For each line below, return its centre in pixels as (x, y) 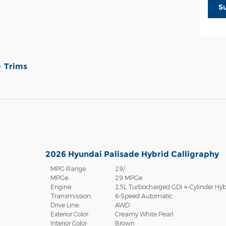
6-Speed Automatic (144, 195)
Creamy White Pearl (144, 214)
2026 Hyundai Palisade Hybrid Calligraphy (132, 154)
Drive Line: (65, 205)
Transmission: (71, 195)
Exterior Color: (70, 214)
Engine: (61, 186)
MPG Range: (68, 168)
